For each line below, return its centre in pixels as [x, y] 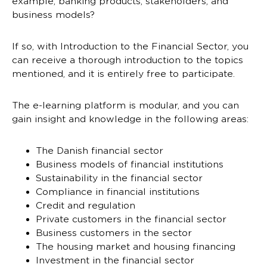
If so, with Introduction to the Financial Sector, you [130, 46]
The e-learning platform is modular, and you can [125, 105]
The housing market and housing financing [136, 247]
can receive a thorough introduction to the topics [128, 60]
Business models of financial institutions [130, 164]
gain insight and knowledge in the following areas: [130, 119]
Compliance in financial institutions [118, 192]
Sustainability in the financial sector [119, 178]
